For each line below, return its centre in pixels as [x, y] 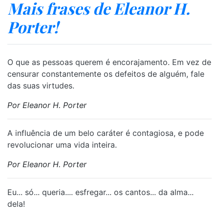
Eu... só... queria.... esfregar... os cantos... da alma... [100, 192]
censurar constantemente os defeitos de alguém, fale [106, 74]
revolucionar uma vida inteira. [62, 145]
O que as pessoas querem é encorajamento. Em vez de [109, 62]
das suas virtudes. [41, 86]
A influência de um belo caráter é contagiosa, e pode [106, 133]
